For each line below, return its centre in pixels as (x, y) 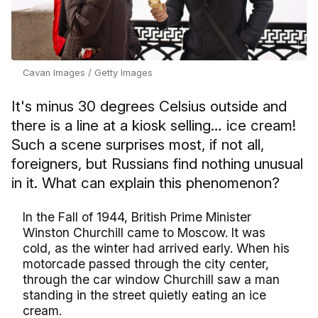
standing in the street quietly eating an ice (144, 295)
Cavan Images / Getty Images (88, 73)
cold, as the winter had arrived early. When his (156, 248)
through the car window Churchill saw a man (151, 279)
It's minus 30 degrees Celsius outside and (149, 106)
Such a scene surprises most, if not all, (138, 144)
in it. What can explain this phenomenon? (146, 183)
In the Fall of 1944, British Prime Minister (137, 217)
